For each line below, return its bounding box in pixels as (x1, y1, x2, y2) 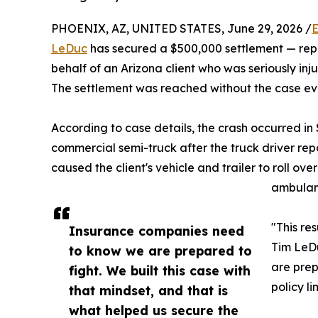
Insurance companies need (69, 222, 244, 238)
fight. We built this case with (69, 262, 251, 278)
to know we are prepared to (69, 242, 252, 258)
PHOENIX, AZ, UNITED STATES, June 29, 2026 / (51, 21, 312, 35)
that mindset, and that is (69, 282, 228, 298)
